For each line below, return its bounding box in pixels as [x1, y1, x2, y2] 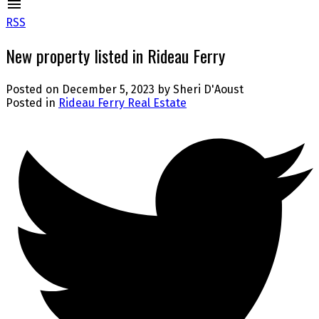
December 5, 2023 [62, 83, 155, 97]
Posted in [6, 96, 56, 110]
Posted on [6, 83, 62, 97]
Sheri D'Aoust [173, 83, 244, 97]
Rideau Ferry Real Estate [58, 96, 187, 110]
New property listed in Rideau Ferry [6, 43, 225, 69]
